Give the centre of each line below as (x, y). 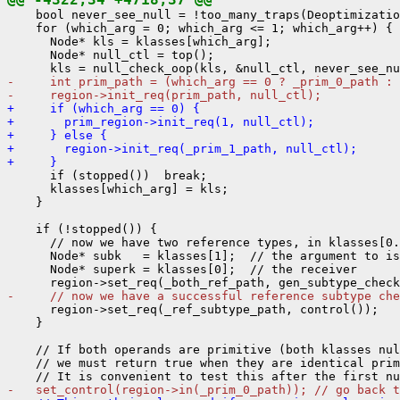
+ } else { (57, 135)
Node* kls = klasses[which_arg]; (139, 41)
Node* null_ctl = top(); (111, 54)
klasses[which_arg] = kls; (118, 188)
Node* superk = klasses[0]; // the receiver (182, 269)
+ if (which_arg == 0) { (104, 108)
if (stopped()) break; (107, 175)
